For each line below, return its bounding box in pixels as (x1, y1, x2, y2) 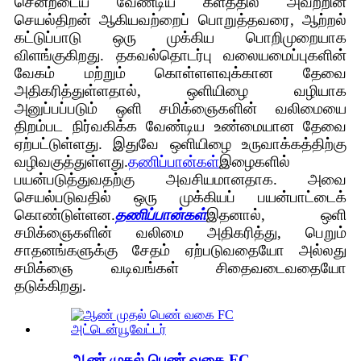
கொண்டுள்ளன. (15, 205, 115, 223)
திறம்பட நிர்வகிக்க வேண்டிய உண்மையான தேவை (15, 117, 346, 135)
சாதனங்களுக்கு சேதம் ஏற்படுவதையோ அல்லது (15, 241, 346, 259)
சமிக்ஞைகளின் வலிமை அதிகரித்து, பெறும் (15, 223, 346, 241)
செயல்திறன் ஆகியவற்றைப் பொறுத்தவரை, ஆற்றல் (15, 10, 346, 28)
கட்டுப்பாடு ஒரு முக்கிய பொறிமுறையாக (15, 28, 346, 46)
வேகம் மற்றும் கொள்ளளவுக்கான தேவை (15, 64, 346, 81)
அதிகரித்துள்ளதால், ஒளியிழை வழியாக (15, 81, 346, 99)
